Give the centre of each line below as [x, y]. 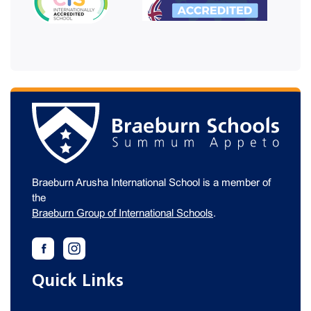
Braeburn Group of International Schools [123, 213]
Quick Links [78, 281]
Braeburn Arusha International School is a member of [151, 183]
